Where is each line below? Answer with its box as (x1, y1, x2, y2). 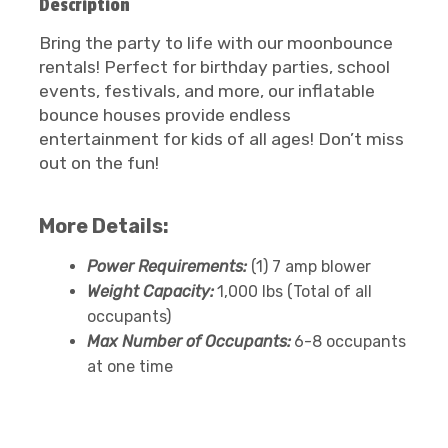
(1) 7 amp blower (247, 257, 371, 276)
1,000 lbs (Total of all (217, 282, 372, 301)
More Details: (39, 214, 169, 238)
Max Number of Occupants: (87, 332, 291, 351)
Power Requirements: (87, 257, 247, 276)
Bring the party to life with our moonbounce (39, 33, 393, 53)
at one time (87, 357, 173, 376)
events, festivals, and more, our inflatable (39, 81, 375, 101)
